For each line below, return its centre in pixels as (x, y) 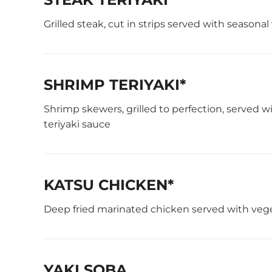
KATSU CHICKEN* (109, 185)
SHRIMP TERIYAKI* (115, 85)
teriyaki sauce (77, 124)
